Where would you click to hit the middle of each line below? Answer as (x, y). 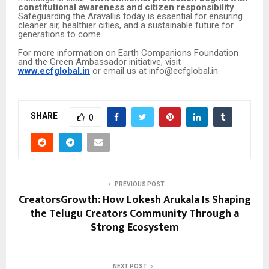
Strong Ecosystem (134, 227)
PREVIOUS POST (139, 184)
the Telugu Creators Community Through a (134, 213)
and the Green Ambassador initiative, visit (99, 62)
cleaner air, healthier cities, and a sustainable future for (126, 26)
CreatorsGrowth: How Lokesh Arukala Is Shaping (134, 200)
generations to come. (60, 35)
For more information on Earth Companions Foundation (128, 53)
